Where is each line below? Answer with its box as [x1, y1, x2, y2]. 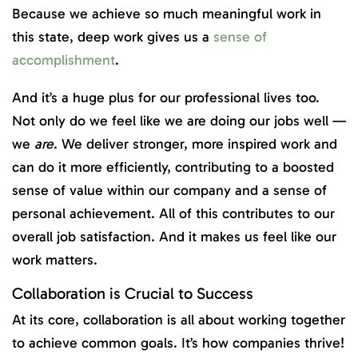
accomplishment [12, 51, 115, 70]
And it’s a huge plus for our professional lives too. [12, 88, 320, 106]
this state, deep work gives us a [12, 28, 213, 46]
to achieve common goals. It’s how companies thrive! [12, 334, 344, 352]
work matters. [12, 250, 97, 268]
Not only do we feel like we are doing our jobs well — [12, 111, 346, 129]
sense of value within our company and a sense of [12, 181, 327, 199]
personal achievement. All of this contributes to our [12, 204, 335, 222]
